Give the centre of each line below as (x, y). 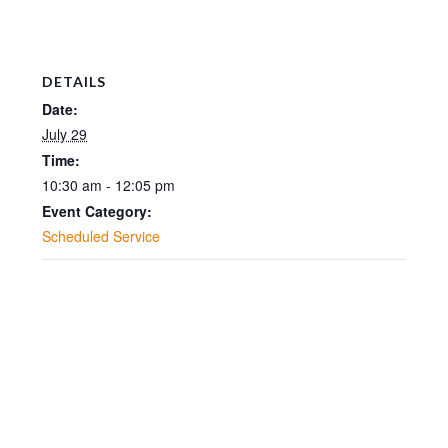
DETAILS (74, 81)
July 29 (65, 133)
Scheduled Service (101, 235)
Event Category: (97, 210)
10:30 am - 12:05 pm (109, 184)
